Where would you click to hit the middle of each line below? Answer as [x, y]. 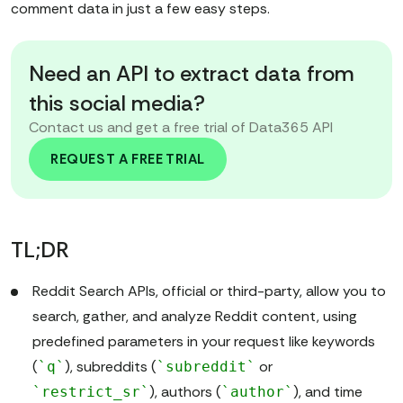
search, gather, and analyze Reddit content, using [195, 317]
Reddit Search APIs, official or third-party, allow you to [209, 291]
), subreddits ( [111, 367]
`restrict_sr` [91, 392]
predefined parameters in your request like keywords [204, 342]
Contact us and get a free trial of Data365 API [181, 128]
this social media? [117, 103]
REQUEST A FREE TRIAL [128, 160]
